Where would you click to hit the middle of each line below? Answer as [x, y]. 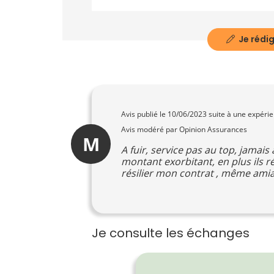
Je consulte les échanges [171, 233]
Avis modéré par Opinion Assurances [184, 129]
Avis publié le [144, 114]
